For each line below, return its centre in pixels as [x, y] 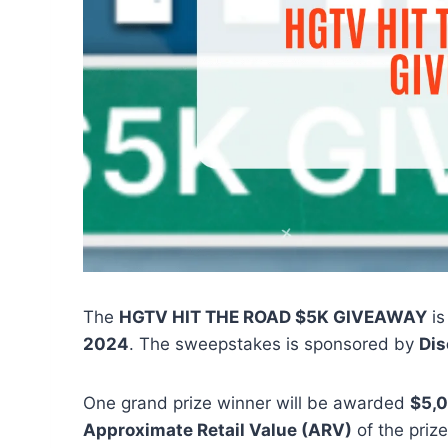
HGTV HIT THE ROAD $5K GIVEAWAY [273, 316]
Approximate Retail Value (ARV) [217, 429]
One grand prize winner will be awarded [246, 402]
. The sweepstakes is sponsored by [274, 343]
